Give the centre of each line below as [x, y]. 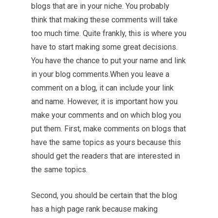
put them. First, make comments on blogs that [109, 129]
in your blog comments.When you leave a [100, 74]
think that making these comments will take [104, 20]
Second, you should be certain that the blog [104, 195]
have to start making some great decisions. [104, 47]
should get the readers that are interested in [106, 156]
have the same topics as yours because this [106, 142]
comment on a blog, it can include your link [102, 88]
